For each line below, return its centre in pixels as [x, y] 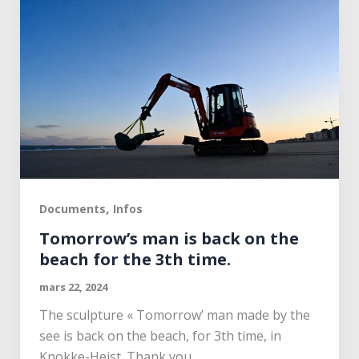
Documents [72, 208]
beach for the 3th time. [135, 260]
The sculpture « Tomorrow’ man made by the [174, 315]
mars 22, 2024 [73, 287]
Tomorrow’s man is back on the [169, 239]
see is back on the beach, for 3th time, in [160, 336]
